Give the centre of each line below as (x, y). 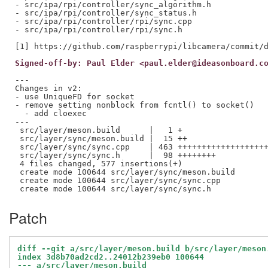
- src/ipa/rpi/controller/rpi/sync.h (98, 29)
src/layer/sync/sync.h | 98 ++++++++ (115, 155)
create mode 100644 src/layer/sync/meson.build (125, 172)
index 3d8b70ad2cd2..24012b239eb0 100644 (111, 257)
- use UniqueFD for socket (74, 96)
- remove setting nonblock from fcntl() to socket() (134, 105)
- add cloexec (51, 113)
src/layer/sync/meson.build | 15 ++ (101, 138)
